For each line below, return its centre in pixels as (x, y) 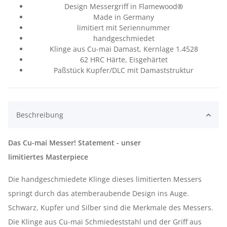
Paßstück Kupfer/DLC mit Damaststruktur (124, 70)
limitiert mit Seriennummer (124, 28)
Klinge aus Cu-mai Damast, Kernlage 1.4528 (124, 49)
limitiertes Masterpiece (48, 157)
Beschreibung (40, 115)
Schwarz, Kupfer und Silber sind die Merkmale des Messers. (111, 207)
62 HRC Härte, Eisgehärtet (124, 60)
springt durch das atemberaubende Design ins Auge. (99, 193)
